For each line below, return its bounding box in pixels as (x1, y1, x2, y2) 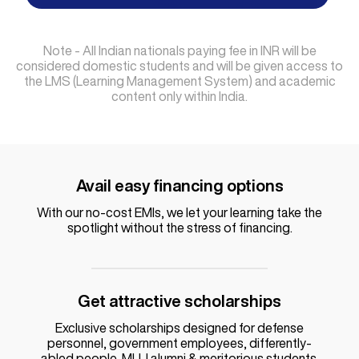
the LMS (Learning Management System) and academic (23, 74, 336, 87)
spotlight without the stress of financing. (67, 220, 292, 234)
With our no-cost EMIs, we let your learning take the (37, 205, 322, 219)
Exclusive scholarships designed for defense (55, 321, 304, 334)
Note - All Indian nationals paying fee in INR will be (42, 43, 317, 57)
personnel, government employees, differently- (47, 336, 312, 349)
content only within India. (111, 89, 248, 103)
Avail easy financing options (75, 176, 284, 194)
